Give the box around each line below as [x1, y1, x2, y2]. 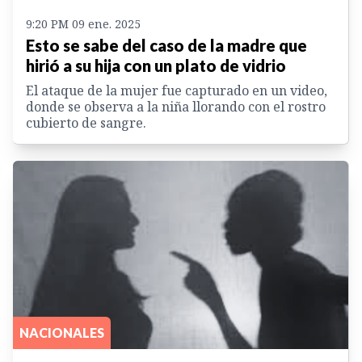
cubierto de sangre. [26, 114, 146, 133]
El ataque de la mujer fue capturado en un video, [26, 82, 327, 100]
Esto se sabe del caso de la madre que [26, 36, 307, 56]
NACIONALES [19, 325, 104, 341]
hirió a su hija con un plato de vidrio [26, 56, 286, 76]
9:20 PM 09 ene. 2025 [26, 16, 141, 32]
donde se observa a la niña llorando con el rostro [26, 98, 326, 116]
